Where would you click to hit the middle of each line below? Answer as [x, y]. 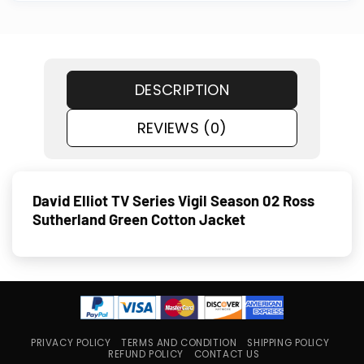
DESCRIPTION [182, 89]
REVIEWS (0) [182, 128]
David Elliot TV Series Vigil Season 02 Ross [173, 201]
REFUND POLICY [146, 355]
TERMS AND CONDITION [179, 343]
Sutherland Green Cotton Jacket [139, 220]
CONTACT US [227, 355]
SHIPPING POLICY [288, 343]
